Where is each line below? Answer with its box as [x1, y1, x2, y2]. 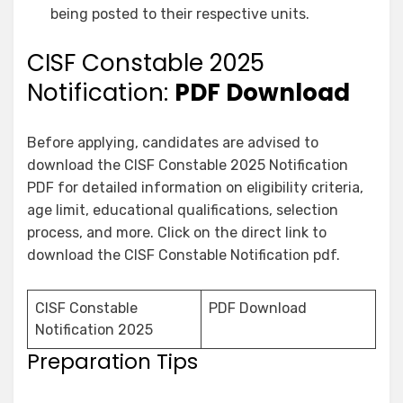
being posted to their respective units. [50, 5, 309, 23]
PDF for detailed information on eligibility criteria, [27, 179, 363, 197]
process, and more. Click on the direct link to [27, 224, 327, 242]
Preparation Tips [27, 347, 198, 377]
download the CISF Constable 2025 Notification [27, 157, 348, 175]
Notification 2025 [35, 321, 153, 339]
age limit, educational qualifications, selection [27, 201, 338, 219]
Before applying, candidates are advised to [27, 134, 318, 152]
